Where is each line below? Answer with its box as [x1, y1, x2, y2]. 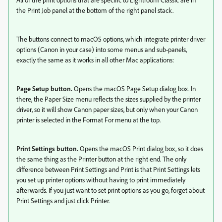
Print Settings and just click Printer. [16, 196, 110, 205]
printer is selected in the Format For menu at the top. [16, 115, 161, 124]
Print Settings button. [16, 144, 78, 153]
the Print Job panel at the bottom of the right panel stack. [16, 6, 173, 14]
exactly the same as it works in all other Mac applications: [16, 55, 174, 64]
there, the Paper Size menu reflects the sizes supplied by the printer [16, 95, 201, 103]
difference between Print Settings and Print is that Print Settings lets [16, 165, 200, 173]
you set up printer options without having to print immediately [16, 175, 185, 184]
